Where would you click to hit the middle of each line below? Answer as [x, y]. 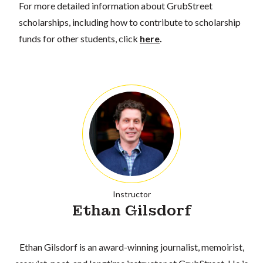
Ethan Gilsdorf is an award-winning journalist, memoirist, [131, 247]
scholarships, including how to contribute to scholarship [130, 22]
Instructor [131, 194]
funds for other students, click [79, 38]
